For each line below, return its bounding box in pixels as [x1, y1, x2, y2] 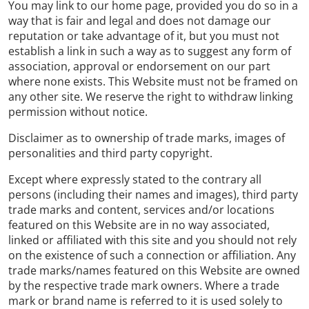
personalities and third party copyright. [8, 146, 212, 161]
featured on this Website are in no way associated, [8, 217, 270, 232]
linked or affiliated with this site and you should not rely [8, 232, 297, 248]
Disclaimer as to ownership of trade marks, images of [8, 130, 285, 146]
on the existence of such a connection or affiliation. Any [8, 248, 296, 263]
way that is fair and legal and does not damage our [8, 13, 271, 28]
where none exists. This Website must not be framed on [8, 74, 298, 89]
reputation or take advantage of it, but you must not [8, 28, 279, 43]
